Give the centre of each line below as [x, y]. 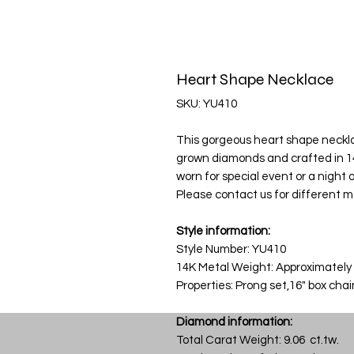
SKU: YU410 [207, 104]
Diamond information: [234, 322]
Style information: [223, 232]
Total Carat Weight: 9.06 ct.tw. [258, 341]
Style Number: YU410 [231, 250]
